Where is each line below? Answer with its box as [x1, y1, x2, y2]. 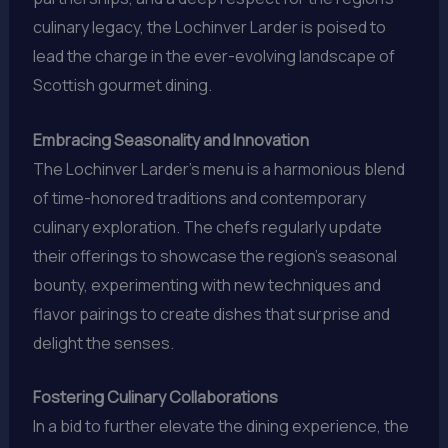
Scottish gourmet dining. [32, 74, 212, 97]
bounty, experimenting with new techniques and [32, 273, 381, 296]
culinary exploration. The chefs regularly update [32, 215, 382, 238]
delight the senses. [32, 331, 174, 354]
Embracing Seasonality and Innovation [32, 128, 309, 151]
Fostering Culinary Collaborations [32, 386, 278, 409]
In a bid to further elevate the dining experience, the [32, 415, 409, 438]
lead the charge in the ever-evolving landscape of [32, 45, 395, 68]
